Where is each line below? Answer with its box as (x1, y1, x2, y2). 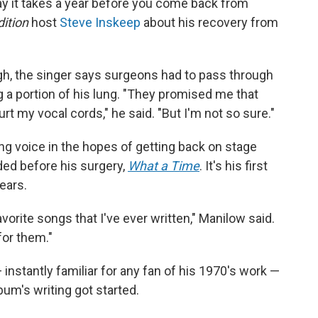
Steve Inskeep (60, 14, 141, 30)
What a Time (128, 158, 199, 173)
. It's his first (199, 158, 268, 173)
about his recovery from (141, 14, 278, 30)
